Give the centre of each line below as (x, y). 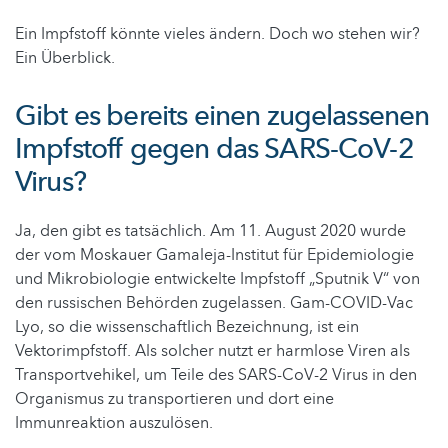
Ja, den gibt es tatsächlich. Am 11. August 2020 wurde (210, 231)
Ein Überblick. (65, 58)
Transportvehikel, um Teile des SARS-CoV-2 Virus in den (216, 375)
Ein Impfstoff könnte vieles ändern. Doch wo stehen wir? (217, 34)
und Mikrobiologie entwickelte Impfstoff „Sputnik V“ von (217, 279)
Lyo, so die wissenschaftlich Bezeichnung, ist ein (187, 327)
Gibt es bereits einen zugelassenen (222, 116)
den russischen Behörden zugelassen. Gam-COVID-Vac (214, 303)
